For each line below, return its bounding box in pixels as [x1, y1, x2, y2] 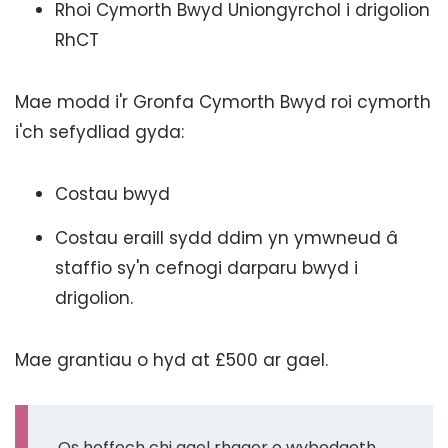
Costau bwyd [55, 182, 170, 206]
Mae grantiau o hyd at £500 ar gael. [15, 348, 328, 372]
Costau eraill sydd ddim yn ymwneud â [55, 226, 398, 250]
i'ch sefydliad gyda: [15, 120, 184, 144]
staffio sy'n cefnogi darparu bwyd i [55, 256, 358, 280]
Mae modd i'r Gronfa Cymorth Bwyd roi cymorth [15, 90, 431, 114]
